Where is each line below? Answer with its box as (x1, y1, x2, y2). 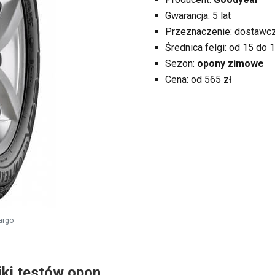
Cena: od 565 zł (165, 74, 231, 85)
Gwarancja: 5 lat (165, 10, 231, 21)
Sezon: (165, 58, 197, 69)
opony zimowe (197, 58, 264, 69)
